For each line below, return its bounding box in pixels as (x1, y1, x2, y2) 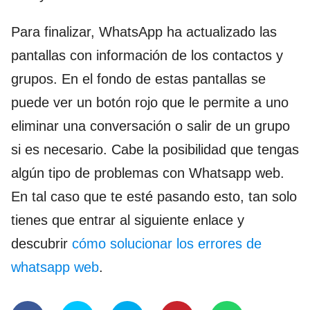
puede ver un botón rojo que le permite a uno (11, 94, 289, 110)
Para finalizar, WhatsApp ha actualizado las (11, 24, 277, 39)
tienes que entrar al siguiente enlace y (11, 212, 244, 228)
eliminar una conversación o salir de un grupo (11, 118, 290, 134)
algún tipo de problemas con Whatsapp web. (11, 165, 284, 181)
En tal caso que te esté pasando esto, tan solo (11, 188, 297, 204)
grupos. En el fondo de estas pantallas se (11, 71, 266, 86)
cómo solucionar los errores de (72, 235, 262, 251)
